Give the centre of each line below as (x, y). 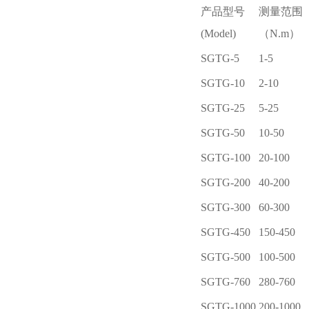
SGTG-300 (226, 207)
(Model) (218, 33)
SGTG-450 (226, 232)
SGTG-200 (226, 182)
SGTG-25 (223, 108)
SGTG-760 (226, 282)
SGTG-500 (226, 257)
